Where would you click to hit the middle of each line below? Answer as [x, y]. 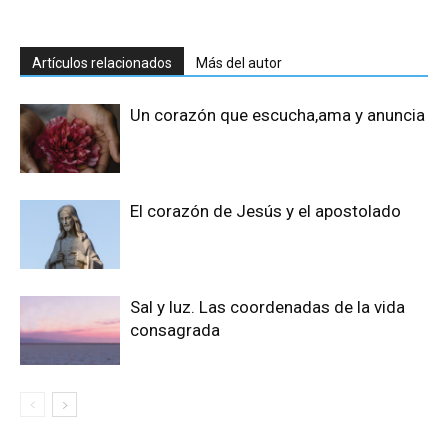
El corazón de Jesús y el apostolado [265, 211]
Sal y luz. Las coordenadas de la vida [267, 307]
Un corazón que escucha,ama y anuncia [277, 115]
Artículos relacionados [102, 63]
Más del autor [239, 63]
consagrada [175, 330]
